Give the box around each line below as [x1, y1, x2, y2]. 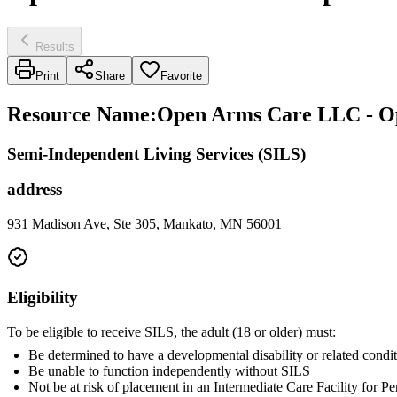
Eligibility [7, 287, 78, 307]
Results [35, 39, 74, 53]
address [7, 180, 62, 199]
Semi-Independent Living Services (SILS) [7, 144, 306, 163]
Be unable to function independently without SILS [28, 362, 310, 378]
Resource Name [7, 102, 150, 126]
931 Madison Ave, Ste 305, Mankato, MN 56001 [7, 216, 282, 232]
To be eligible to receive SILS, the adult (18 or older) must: [7, 323, 336, 339]
